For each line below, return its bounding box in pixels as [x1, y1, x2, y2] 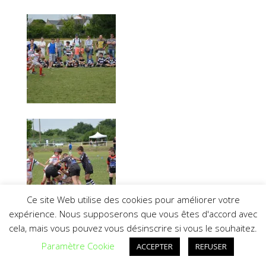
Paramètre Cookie [41, 240, 115, 252]
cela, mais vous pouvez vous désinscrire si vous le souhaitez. [9, 222, 257, 234]
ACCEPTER [136, 241, 173, 252]
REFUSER [195, 241, 227, 252]
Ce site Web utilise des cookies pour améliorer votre [26, 194, 240, 206]
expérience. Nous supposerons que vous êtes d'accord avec [9, 208, 257, 220]
